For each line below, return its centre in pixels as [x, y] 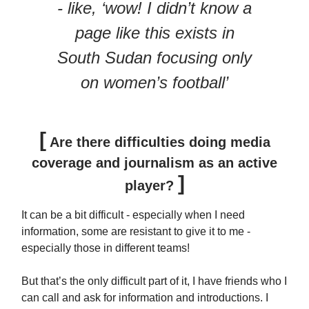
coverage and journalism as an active [154, 162]
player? [151, 185]
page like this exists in [154, 32]
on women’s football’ [154, 82]
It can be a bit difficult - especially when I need [133, 215]
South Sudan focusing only [154, 57]
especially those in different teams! [106, 248]
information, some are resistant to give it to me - [136, 231]
